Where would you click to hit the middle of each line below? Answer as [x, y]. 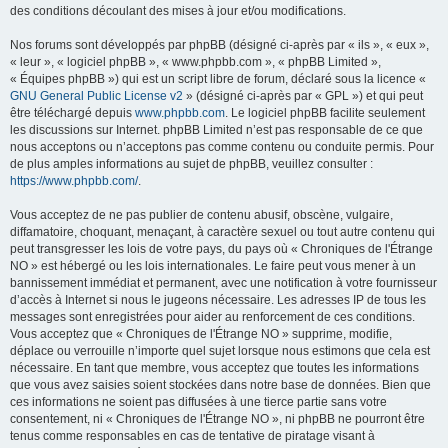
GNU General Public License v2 [96, 95]
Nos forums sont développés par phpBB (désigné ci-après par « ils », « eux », [219, 44]
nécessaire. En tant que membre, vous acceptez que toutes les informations [214, 367]
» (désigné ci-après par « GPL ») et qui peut [303, 95]
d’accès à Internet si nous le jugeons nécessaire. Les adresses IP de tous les [218, 299]
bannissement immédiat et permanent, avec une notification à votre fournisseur [223, 282]
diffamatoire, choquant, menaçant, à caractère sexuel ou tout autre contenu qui [222, 231]
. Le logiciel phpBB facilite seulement [325, 112]
